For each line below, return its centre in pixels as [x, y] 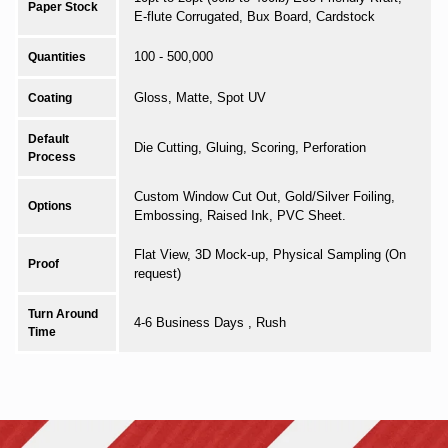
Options [50, 206]
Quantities [57, 57]
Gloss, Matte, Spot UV [200, 98]
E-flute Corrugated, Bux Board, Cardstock [254, 17]
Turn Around [63, 314]
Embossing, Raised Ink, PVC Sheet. [240, 216]
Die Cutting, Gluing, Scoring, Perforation [250, 148]
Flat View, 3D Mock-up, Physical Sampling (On [270, 255]
